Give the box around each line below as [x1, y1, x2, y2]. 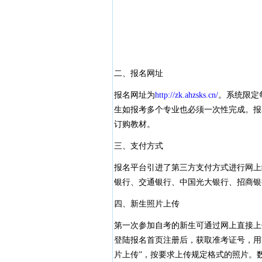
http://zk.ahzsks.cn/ [154, 91, 218, 99]
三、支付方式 [113, 142, 163, 150]
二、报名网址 [113, 69, 163, 78]
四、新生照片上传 [113, 199, 180, 208]
